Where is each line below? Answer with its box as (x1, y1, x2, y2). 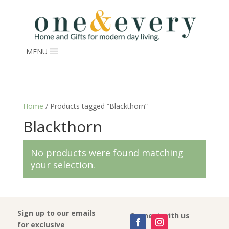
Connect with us (129, 211, 190, 220)
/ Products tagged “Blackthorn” (43, 101, 148, 111)
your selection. (30, 158, 95, 171)
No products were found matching (30, 147, 184, 159)
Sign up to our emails (17, 208, 96, 218)
